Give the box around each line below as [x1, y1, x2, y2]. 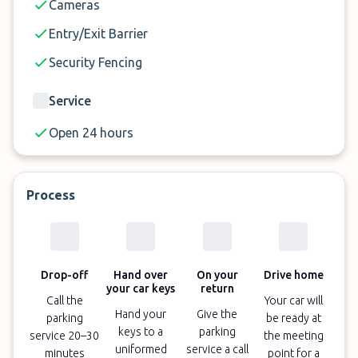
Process [26, 188, 75, 202]
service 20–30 [30, 329, 100, 342]
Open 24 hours [49, 125, 133, 140]
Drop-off [41, 268, 89, 281]
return [200, 282, 234, 295]
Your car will [264, 294, 323, 307]
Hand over [113, 268, 169, 281]
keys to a [118, 325, 164, 338]
